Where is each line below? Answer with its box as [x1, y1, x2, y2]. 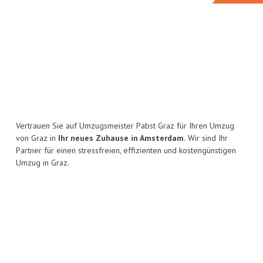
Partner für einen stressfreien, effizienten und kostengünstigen [16, 145, 236, 156]
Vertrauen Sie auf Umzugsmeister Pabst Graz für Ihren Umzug [16, 120, 234, 131]
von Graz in [16, 133, 58, 144]
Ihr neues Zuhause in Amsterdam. [58, 133, 186, 144]
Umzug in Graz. [16, 157, 69, 168]
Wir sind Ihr [186, 133, 228, 144]
